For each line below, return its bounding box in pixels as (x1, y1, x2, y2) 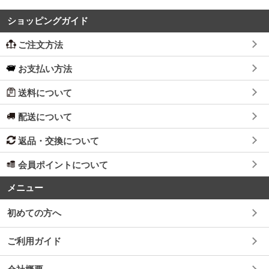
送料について (18, 88, 72, 98)
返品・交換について (18, 136, 99, 147)
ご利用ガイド (7, 236, 61, 247)
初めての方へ (7, 208, 61, 219)
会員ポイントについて (18, 160, 108, 171)
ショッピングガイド (7, 16, 88, 26)
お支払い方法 (18, 64, 72, 74)
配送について (18, 112, 72, 122)
